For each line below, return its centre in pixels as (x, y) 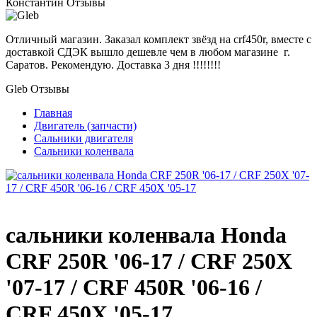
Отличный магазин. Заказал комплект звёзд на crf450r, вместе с (158, 39)
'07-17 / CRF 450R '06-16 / (134, 288)
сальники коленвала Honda (146, 235)
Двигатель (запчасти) (85, 125)
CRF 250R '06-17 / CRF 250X (149, 261)
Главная (53, 113)
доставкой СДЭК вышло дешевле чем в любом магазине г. (148, 52)
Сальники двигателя (83, 138)
